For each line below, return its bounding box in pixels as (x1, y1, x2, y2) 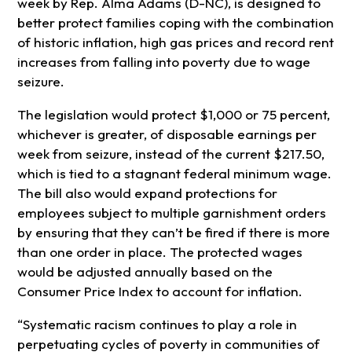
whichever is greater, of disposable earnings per (16, 126, 317, 143)
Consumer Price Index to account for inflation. (16, 283, 302, 300)
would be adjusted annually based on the (16, 263, 273, 280)
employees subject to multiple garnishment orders (16, 204, 326, 222)
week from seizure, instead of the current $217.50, (16, 145, 324, 163)
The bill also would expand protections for (16, 185, 277, 202)
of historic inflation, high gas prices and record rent (16, 34, 334, 51)
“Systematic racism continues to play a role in (16, 316, 297, 333)
